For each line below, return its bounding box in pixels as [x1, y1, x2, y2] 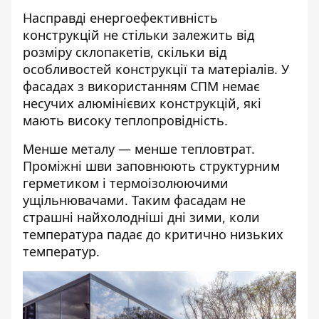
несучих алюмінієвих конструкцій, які [23, 95, 261, 112]
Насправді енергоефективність [23, 9, 218, 26]
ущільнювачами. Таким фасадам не [23, 192, 246, 209]
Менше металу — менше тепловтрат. [23, 140, 255, 157]
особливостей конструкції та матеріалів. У [23, 61, 289, 78]
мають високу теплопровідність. [23, 112, 228, 129]
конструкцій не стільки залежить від [23, 26, 254, 43]
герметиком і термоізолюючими [23, 174, 229, 192]
